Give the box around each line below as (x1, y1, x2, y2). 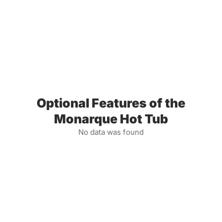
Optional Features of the (37, 96, 185, 111)
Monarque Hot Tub (54, 111, 168, 127)
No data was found (78, 127, 144, 137)
